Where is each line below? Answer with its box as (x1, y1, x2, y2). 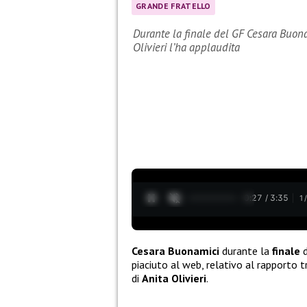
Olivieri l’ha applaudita (133, 40, 240, 56)
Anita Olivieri (142, 271, 206, 285)
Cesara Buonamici (132, 243, 219, 258)
